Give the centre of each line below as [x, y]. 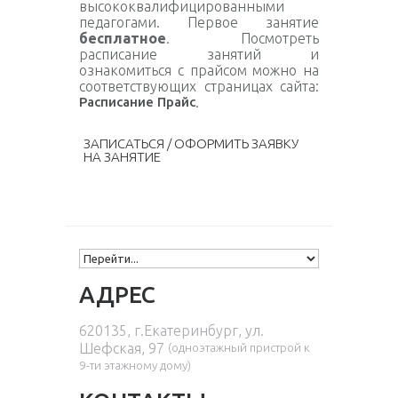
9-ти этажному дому [133, 366]
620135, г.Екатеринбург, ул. [171, 330]
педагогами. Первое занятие [199, 22]
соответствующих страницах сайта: [199, 86]
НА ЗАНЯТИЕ [122, 157]
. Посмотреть [243, 38]
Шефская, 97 [123, 348]
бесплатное [123, 38]
